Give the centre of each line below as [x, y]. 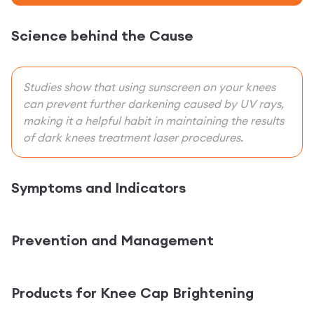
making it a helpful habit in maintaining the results [153, 120]
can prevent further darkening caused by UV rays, [153, 103]
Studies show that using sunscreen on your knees [149, 87]
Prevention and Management [112, 240]
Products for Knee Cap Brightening [132, 292]
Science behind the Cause [102, 35]
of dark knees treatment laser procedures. [133, 137]
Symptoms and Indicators [98, 187]
